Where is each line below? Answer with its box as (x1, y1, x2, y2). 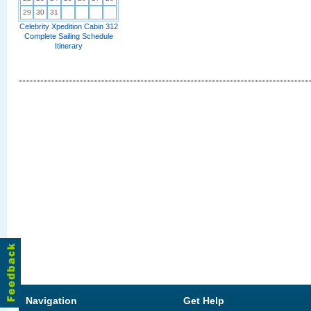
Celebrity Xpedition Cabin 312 (19, 22, 118, 31)
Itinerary (54, 42, 83, 50)
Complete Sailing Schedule (24, 32, 113, 40)
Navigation (26, 295, 77, 306)
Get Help (183, 295, 224, 306)
